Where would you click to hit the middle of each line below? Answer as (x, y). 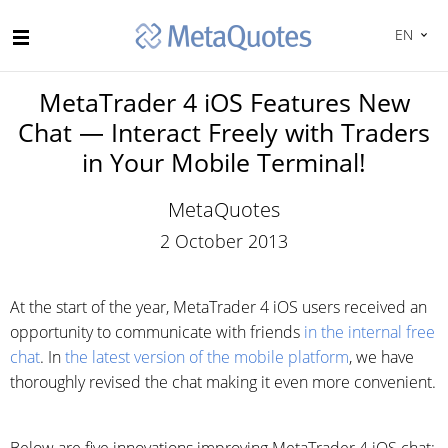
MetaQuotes (224, 209)
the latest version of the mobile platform (207, 357)
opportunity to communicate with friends (157, 332)
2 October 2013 (224, 241)
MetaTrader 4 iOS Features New (224, 102)
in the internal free (369, 332)
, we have (381, 357)
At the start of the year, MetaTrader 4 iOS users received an (218, 307)
